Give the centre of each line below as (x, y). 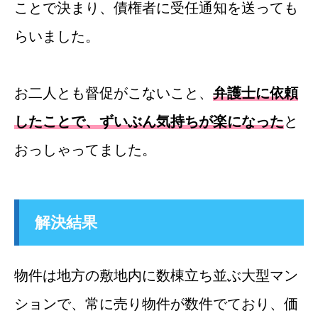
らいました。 (57, 36)
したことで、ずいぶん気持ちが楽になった (149, 121)
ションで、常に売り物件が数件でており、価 (156, 304)
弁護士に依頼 (256, 93)
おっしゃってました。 (85, 149)
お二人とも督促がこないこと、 (114, 93)
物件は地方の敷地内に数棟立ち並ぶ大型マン (156, 276)
